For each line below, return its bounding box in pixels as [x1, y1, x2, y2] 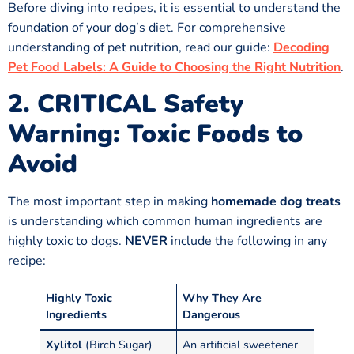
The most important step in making [8, 192, 211, 210]
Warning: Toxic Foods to [8, 116, 303, 151]
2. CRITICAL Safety [8, 86, 243, 121]
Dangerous [183, 306, 241, 322]
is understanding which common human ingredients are [8, 212, 322, 230]
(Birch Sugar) [82, 336, 153, 352]
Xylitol [46, 336, 83, 352]
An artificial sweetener [183, 336, 299, 352]
